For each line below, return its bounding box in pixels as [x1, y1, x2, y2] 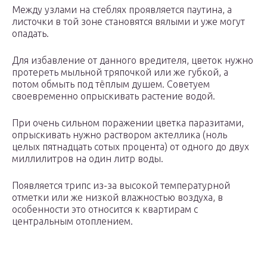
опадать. [12, 28, 49, 39]
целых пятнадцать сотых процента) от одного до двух [12, 141, 249, 153]
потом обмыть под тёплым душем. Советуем [12, 79, 210, 90]
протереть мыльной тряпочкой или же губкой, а [12, 67, 228, 78]
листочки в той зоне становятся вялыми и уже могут [12, 16, 245, 27]
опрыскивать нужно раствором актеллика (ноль [12, 129, 227, 141]
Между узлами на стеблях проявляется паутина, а [12, 4, 232, 15]
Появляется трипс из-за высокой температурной [12, 180, 230, 191]
